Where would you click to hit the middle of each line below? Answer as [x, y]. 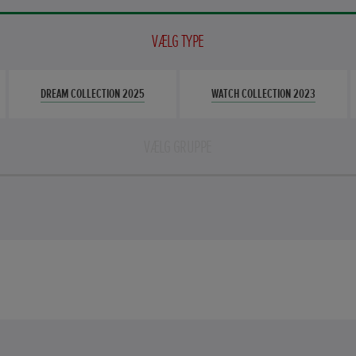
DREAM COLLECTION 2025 [92, 93]
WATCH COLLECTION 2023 [263, 93]
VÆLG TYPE [178, 41]
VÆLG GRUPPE [178, 147]
